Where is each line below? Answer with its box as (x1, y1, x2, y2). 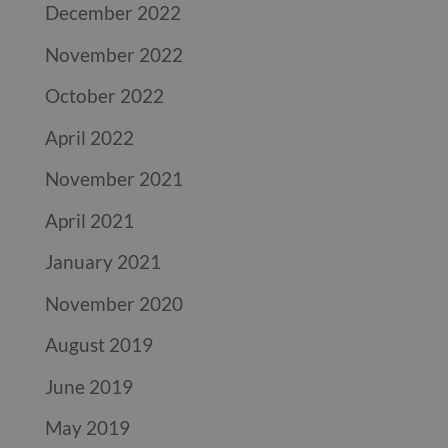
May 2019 (44, 416, 130, 439)
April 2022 (44, 125, 134, 149)
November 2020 (44, 291, 183, 315)
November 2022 (44, 42, 183, 66)
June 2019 (44, 374, 133, 398)
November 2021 (44, 167, 183, 190)
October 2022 (44, 84, 164, 107)
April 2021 (44, 208, 134, 232)
